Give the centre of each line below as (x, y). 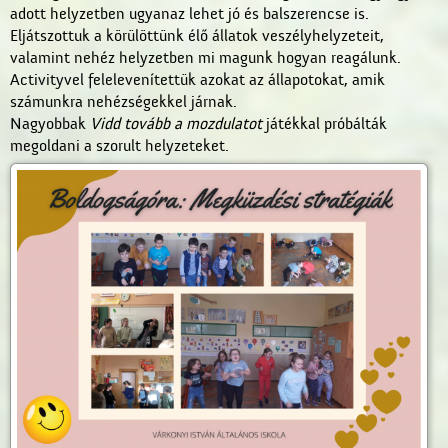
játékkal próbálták (324, 124)
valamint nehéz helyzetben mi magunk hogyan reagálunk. (205, 58)
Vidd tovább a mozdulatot (176, 124)
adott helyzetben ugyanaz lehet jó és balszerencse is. (189, 14)
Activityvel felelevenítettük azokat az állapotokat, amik (197, 80)
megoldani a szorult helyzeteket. (119, 146)
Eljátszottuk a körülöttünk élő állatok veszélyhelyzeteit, (197, 36)
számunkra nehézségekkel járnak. (123, 102)
